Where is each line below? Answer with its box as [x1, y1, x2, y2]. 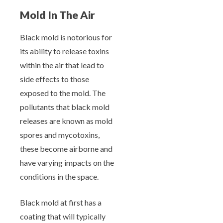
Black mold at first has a [20, 197, 102, 207]
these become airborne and [20, 143, 112, 153]
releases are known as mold [20, 115, 112, 125]
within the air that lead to [20, 60, 104, 70]
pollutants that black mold [20, 102, 110, 111]
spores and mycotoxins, [20, 129, 100, 139]
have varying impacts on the [20, 157, 114, 167]
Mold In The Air [20, 8, 95, 22]
